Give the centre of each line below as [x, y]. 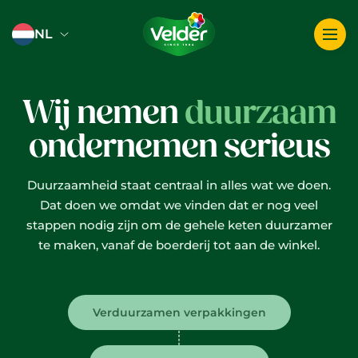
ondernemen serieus [179, 146]
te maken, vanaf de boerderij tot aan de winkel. [179, 245]
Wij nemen [103, 113]
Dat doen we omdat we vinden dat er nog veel [179, 205]
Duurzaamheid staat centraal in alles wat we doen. [179, 185]
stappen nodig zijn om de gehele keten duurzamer [179, 225]
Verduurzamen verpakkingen [179, 312]
